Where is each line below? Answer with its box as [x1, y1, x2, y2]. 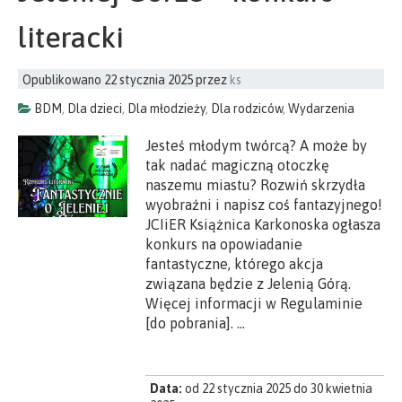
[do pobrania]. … [145, 314, 246, 331]
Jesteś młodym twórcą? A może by [145, 136, 368, 153]
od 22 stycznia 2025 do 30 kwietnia [185, 381, 373, 397]
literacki [18, 20, 124, 54]
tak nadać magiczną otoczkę [145, 156, 330, 173]
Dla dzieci [67, 100, 122, 116]
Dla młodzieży [127, 100, 205, 116]
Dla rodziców [211, 100, 283, 116]
